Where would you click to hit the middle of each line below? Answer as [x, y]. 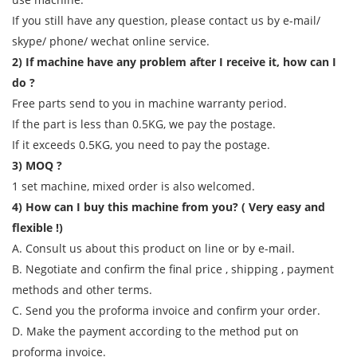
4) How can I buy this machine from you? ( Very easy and [169, 207]
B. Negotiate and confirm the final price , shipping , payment [173, 269]
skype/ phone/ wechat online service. [111, 41]
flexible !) [37, 228]
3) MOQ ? [37, 166]
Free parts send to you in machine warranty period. [149, 104]
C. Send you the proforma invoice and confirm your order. [166, 311]
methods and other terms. [82, 290]
